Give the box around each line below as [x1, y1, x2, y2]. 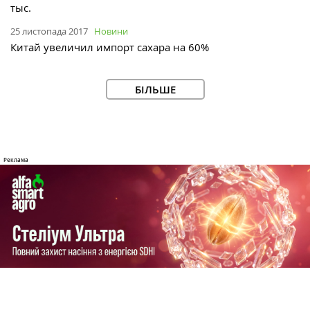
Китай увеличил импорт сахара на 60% [10, 40, 209, 55]
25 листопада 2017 [10, 25, 88, 38]
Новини [94, 25, 128, 38]
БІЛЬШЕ [134, 82, 176, 98]
